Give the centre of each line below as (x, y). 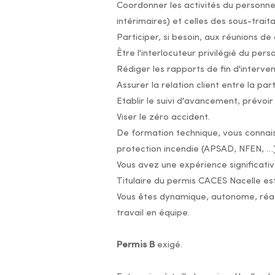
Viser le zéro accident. (163, 118)
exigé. (169, 245)
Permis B (135, 245)
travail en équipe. (153, 213)
